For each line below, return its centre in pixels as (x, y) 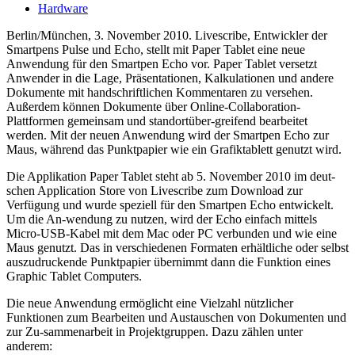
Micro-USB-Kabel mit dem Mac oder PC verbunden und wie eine (172, 233)
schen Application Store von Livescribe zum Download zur (155, 190)
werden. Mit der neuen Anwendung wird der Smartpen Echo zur (168, 135)
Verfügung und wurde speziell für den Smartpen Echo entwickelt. (170, 204)
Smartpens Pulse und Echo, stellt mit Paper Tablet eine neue (156, 49)
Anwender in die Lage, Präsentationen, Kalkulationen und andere (170, 78)
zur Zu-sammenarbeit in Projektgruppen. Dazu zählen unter (155, 331)
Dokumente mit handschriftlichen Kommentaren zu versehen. (160, 92)
